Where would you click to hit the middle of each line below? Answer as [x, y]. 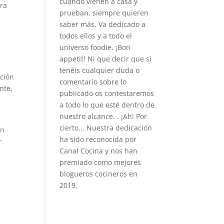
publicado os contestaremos [107, 93]
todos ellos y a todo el [96, 36]
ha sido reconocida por [98, 139]
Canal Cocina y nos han [99, 151]
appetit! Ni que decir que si [106, 59]
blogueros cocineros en [99, 174]
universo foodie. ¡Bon [95, 47]
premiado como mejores [100, 162]
